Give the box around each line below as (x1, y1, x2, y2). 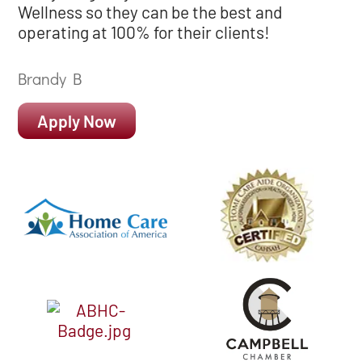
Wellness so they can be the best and (18, 2, 283, 23)
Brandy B (18, 67, 82, 89)
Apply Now (37, 110, 117, 131)
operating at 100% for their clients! (18, 22, 271, 43)
